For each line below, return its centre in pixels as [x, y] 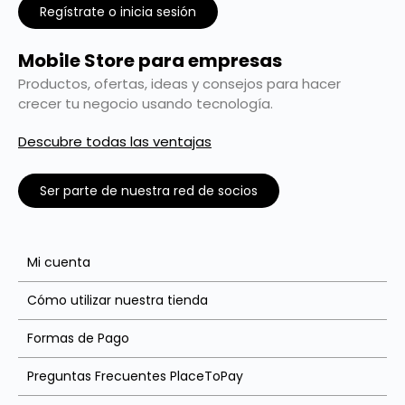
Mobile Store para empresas [150, 61]
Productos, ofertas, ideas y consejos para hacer [179, 84]
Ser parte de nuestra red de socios [149, 191]
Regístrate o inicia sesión [118, 12]
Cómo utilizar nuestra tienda [118, 301]
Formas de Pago [78, 339]
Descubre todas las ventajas [115, 141]
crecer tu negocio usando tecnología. [146, 104]
